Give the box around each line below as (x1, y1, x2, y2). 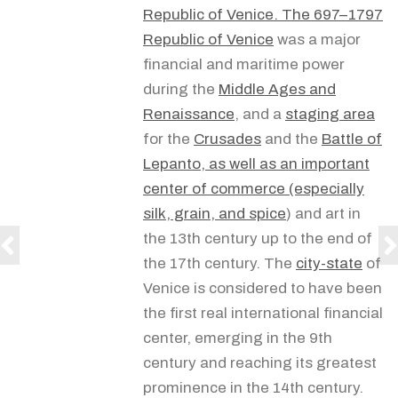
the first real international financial (143, 304, 383, 322)
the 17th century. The (143, 254, 296, 272)
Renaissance (143, 105, 235, 123)
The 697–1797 (282, 5, 383, 23)
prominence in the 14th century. (143, 378, 363, 396)
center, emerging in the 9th (143, 329, 332, 346)
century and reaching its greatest (143, 354, 377, 371)
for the (143, 130, 194, 147)
